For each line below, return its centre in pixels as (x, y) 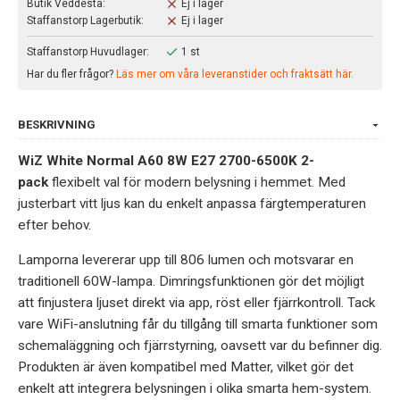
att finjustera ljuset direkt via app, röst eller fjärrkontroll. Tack (196, 302)
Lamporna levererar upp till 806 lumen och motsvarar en (186, 259)
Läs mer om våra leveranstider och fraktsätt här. (235, 74)
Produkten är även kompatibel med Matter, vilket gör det (186, 367)
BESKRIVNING (57, 124)
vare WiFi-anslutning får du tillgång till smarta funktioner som (198, 324)
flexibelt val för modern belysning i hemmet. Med (199, 182)
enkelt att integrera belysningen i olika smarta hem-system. (195, 388)
